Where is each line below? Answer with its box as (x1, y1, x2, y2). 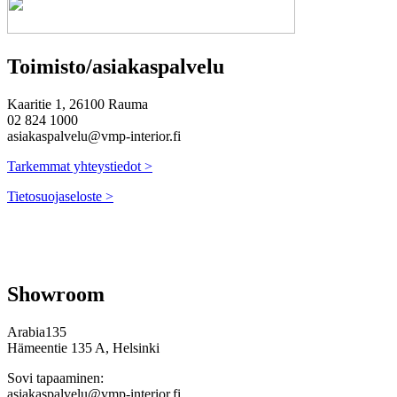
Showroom (7, 282, 105, 306)
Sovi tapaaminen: (7, 370, 104, 385)
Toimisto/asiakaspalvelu (7, 54, 224, 78)
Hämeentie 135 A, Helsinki (7, 339, 160, 355)
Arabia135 (7, 323, 66, 339)
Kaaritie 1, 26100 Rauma (7, 96, 148, 112)
